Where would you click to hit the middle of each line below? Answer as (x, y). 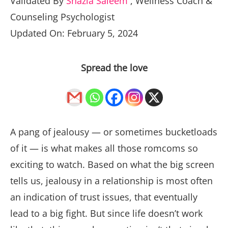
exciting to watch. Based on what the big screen (112, 165)
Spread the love (114, 68)
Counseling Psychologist (62, 17)
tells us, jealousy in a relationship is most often (111, 181)
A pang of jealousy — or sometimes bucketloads (114, 132)
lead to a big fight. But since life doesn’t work (106, 213)
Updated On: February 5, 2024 (74, 33)
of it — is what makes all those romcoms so (104, 148)
